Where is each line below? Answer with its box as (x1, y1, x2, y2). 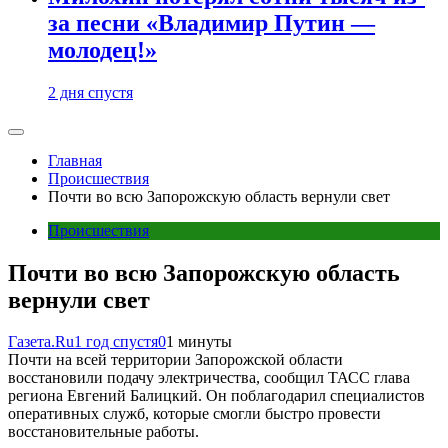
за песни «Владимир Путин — (48, 9, 375, 36)
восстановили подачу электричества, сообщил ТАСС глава (8, 369, 410, 387)
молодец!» (48, 36, 157, 63)
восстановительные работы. (8, 423, 199, 441)
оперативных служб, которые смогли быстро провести (8, 405, 381, 423)
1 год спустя (74, 333, 158, 351)
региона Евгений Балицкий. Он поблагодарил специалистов (8, 387, 425, 405)
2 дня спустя (48, 83, 133, 101)
